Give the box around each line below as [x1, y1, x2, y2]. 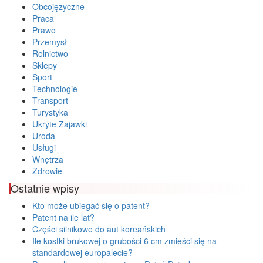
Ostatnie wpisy [11, 180, 79, 196]
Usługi [32, 141, 56, 154]
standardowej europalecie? [32, 247, 133, 259]
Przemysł [32, 36, 67, 48]
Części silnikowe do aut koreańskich [32, 223, 166, 235]
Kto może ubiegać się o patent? [32, 200, 150, 212]
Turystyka [32, 106, 68, 119]
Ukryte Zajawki [32, 118, 87, 130]
